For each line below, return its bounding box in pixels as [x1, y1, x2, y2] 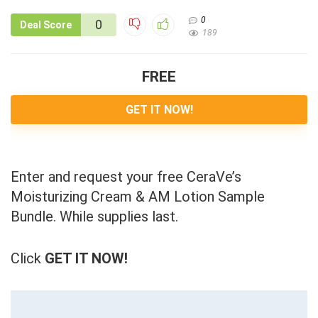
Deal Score [20, 19, 72, 31]
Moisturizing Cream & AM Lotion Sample [11, 188, 265, 206]
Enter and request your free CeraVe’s [11, 168, 241, 186]
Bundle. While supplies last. [11, 208, 178, 226]
